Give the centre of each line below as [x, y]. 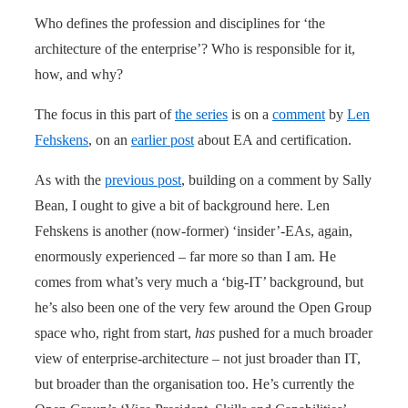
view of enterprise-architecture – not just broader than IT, [198, 358]
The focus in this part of [105, 114]
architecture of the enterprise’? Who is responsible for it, [195, 48]
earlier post [163, 139]
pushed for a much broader [294, 332]
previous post [143, 179]
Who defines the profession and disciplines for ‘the [180, 23]
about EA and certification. [273, 139]
